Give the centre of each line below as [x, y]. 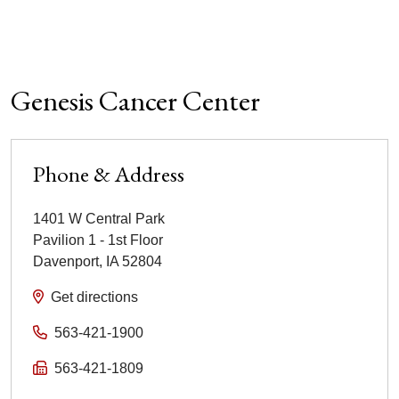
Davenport [66, 261]
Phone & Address [109, 173]
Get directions [94, 297]
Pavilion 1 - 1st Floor [98, 240]
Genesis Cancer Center [135, 100]
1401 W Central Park [99, 218]
